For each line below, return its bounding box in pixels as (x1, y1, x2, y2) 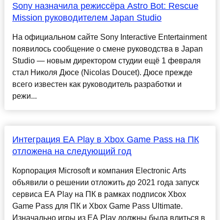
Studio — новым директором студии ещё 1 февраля (12, 56, 201, 65)
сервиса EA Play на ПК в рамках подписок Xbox (12, 190, 186, 199)
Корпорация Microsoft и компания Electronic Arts (12, 166, 186, 175)
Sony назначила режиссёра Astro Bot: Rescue (12, 1, 198, 11)
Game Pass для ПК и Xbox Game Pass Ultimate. (12, 202, 183, 211)
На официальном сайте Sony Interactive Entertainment (12, 33, 207, 42)
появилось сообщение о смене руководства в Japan (12, 45, 203, 54)
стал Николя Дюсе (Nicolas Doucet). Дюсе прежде (12, 68, 192, 77)
